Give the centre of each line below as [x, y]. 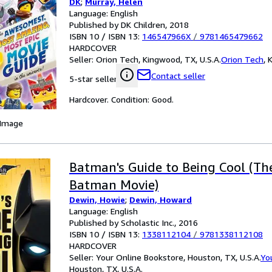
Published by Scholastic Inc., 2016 [134, 223]
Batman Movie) [114, 185]
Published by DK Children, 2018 [129, 25]
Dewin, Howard [161, 199]
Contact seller [178, 76]
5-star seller [93, 79]
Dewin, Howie [97, 199]
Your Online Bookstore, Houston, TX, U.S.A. [178, 257]
